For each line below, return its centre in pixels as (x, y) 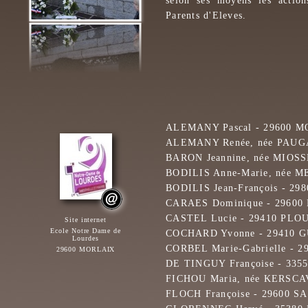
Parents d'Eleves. (206, 15)
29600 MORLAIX (86, 249)
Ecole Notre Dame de (86, 231)
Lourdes (86, 238)
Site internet (86, 220)
